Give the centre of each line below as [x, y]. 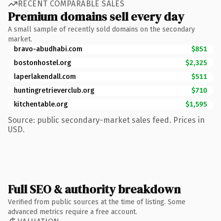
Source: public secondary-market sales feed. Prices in [106, 120]
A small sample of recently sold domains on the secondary [101, 29]
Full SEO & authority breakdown [94, 189]
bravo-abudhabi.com [48, 49]
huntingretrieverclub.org [54, 90]
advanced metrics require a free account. [73, 212]
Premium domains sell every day [96, 16]
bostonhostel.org [42, 63]
